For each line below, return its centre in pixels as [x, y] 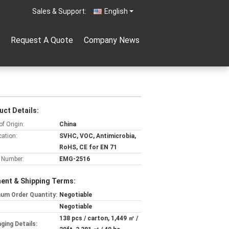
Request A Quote [42, 40]
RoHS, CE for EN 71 [88, 147]
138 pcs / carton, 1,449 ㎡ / [99, 218]
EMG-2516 [75, 159]
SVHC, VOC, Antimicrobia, [98, 136]
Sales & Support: [59, 11]
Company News [112, 40]
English [116, 11]
